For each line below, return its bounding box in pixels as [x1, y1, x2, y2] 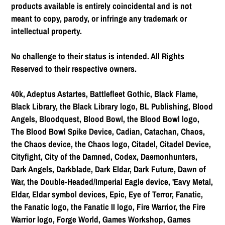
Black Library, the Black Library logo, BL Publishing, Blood [11, 100, 213, 113]
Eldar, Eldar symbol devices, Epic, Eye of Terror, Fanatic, [11, 188, 203, 200]
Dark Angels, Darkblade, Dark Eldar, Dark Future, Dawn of [11, 163, 206, 175]
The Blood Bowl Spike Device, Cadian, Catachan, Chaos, [11, 126, 205, 138]
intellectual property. [11, 25, 82, 37]
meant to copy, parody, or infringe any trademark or [11, 13, 187, 25]
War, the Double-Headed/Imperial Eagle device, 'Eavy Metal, [11, 176, 213, 188]
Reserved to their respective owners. [11, 63, 137, 75]
